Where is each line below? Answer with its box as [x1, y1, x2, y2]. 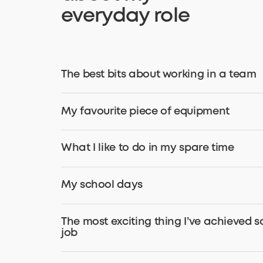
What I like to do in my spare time [61, 143, 234, 153]
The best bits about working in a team [61, 69, 257, 79]
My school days [61, 180, 143, 190]
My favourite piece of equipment [61, 106, 230, 116]
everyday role [61, 8, 190, 26]
